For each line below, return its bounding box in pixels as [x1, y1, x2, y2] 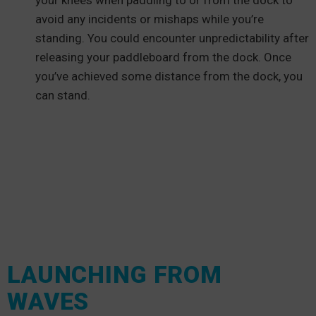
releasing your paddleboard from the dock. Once [35, 50, 291, 64]
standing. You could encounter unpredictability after [35, 31, 309, 45]
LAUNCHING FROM [7, 260, 222, 288]
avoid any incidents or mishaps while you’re [35, 12, 264, 26]
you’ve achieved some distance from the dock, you [35, 69, 303, 83]
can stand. [35, 88, 93, 102]
